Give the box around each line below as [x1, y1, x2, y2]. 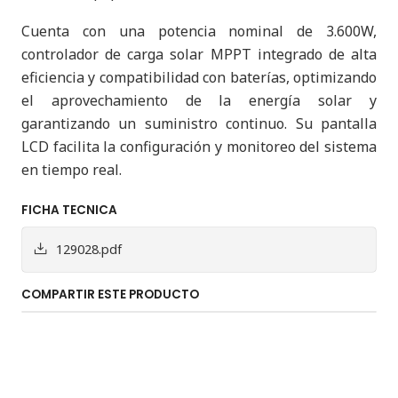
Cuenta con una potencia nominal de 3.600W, [21, 21, 377, 41]
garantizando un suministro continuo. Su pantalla [21, 114, 377, 133]
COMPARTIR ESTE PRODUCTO [21, 286, 199, 303]
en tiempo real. [21, 160, 122, 179]
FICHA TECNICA [21, 202, 117, 219]
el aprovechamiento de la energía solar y [21, 91, 377, 110]
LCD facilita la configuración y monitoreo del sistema [21, 137, 377, 156]
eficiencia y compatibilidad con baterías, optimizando [21, 68, 377, 87]
